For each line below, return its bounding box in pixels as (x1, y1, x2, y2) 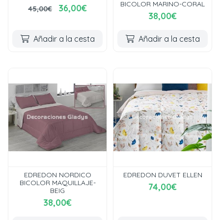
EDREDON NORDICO (24, 170, 91, 179)
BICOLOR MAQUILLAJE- (19, 178, 96, 187)
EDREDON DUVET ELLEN (123, 170, 202, 179)
